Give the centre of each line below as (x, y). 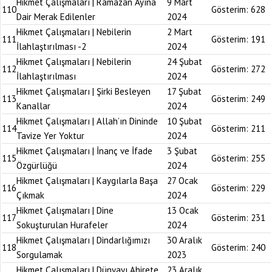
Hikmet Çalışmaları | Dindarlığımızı (83, 240)
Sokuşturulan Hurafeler (62, 225)
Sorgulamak (39, 255)
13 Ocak (183, 210)
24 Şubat (185, 62)
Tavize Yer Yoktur (50, 136)
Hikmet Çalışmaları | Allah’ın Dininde (87, 121)
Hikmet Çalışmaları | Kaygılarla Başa (87, 181)
